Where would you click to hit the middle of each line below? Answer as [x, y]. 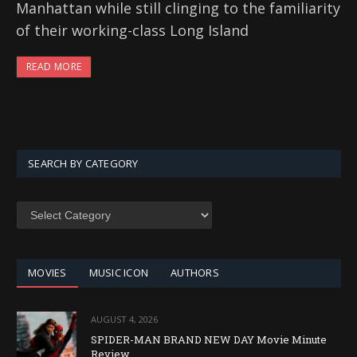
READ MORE [54, 67]
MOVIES [47, 273]
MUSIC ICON [119, 273]
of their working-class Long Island [132, 31]
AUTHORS [195, 273]
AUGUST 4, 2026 [124, 320]
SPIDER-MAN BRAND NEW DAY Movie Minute [209, 340]
